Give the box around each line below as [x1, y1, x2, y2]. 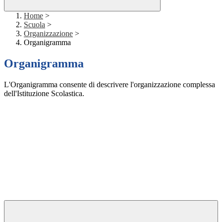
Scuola [24, 20, 45, 29]
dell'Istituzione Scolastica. [4, 89, 84, 98]
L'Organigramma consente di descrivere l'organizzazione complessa [4, 80, 215, 89]
